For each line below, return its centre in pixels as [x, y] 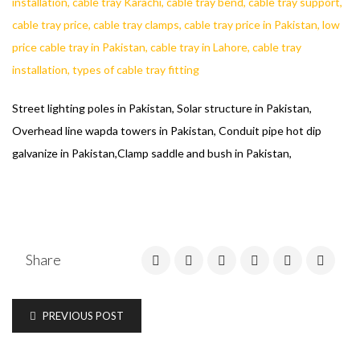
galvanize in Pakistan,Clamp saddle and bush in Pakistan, [152, 153]
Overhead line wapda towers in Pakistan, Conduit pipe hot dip [167, 131]
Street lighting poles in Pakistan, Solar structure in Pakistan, [162, 108]
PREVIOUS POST [82, 316]
